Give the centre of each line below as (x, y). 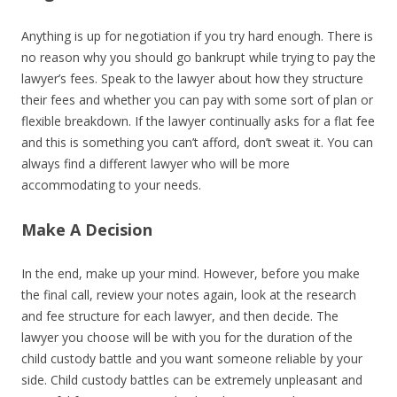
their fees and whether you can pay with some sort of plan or (197, 100)
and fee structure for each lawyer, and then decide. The (180, 316)
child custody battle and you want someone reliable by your (192, 359)
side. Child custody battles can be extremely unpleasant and (192, 380)
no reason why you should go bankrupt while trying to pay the (198, 58)
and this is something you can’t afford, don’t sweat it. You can (197, 143)
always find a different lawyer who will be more (156, 164)
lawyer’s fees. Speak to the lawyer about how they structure (192, 79)
